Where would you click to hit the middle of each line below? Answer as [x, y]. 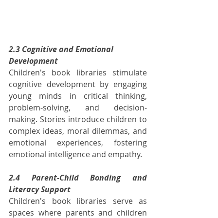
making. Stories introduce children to [78, 119]
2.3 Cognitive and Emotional [62, 49]
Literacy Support [40, 189]
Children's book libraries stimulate [78, 72]
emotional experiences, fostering [78, 142]
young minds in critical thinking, [78, 96]
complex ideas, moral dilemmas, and [78, 131]
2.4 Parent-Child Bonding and [78, 177]
